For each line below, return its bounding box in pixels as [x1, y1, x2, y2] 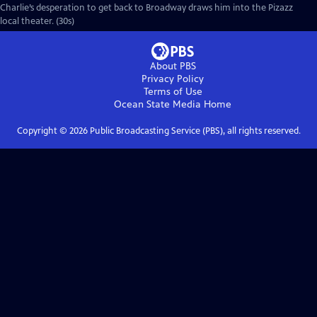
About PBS [149, 60, 196, 72]
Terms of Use [143, 86, 202, 98]
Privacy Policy [142, 73, 204, 85]
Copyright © [16, 125, 69, 137]
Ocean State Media [114, 98, 201, 110]
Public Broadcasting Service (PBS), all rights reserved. [87, 125, 301, 137]
